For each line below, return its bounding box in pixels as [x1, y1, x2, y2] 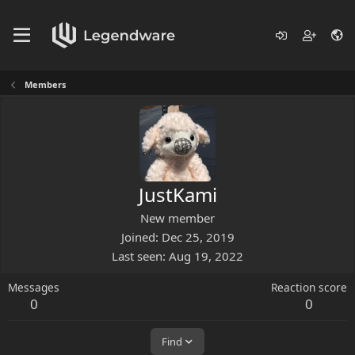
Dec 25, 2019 [161, 229, 235, 245]
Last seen [112, 248, 162, 264]
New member [140, 210, 215, 226]
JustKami [138, 181, 217, 208]
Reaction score [271, 280, 347, 295]
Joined [120, 229, 155, 245]
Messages [8, 280, 59, 295]
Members [24, 78, 66, 90]
